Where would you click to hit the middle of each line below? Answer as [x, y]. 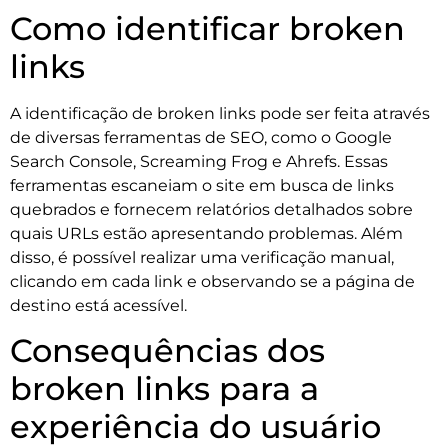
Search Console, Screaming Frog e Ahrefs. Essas [199, 161]
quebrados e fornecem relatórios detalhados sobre [211, 209]
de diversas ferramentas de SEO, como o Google [201, 137]
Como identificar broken [207, 28]
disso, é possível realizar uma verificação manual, [202, 257]
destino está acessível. [98, 305]
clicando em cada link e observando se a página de [212, 281]
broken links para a [164, 389]
